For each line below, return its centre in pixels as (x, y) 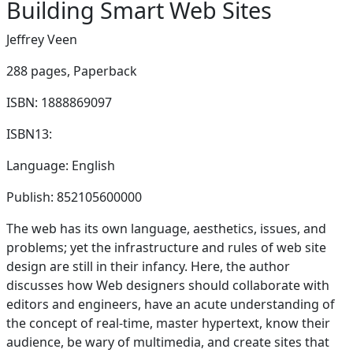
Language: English (61, 165)
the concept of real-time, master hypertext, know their (168, 323)
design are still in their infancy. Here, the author (148, 266)
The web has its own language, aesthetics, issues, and (166, 229)
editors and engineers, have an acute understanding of (171, 304)
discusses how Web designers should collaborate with (168, 285)
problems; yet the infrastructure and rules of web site (166, 247)
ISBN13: (29, 134)
